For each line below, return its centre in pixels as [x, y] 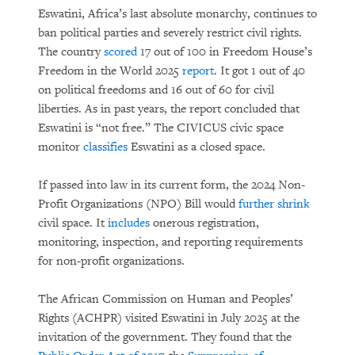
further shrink [274, 204]
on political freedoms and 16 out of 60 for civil [156, 90]
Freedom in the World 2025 [110, 71]
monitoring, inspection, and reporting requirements [170, 242]
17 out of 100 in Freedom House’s [225, 52]
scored [120, 52]
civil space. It [73, 223]
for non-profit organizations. [113, 261]
